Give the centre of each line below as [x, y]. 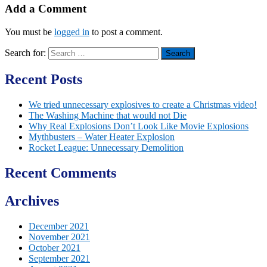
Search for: [25, 53]
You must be [30, 32]
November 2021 [59, 237]
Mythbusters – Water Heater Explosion [102, 136]
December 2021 [59, 226]
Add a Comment [46, 9]
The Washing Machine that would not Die [108, 115]
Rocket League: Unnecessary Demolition [106, 147]
